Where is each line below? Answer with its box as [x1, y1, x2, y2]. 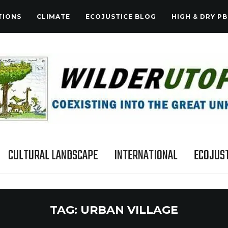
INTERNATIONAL [113, 146, 178, 166]
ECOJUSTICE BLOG [85, 13, 156, 20]
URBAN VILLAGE [80, 203, 178, 217]
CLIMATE [37, 13, 70, 20]
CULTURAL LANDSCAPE [8, 146, 98, 166]
